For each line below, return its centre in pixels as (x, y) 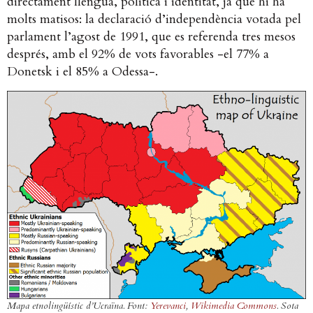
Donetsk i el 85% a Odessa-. (89, 72)
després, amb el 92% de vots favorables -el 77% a (138, 54)
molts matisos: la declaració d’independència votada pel (154, 20)
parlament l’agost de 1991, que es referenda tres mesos (151, 37)
